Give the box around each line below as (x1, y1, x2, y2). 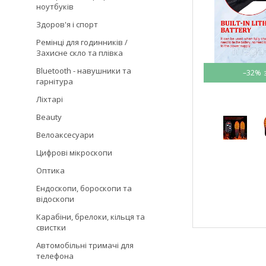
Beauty (36, 112, 62, 122)
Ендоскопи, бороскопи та (36, 183, 132, 194)
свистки (36, 222, 66, 233)
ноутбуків (36, 1, 74, 12)
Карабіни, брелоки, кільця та (36, 211, 145, 222)
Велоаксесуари (36, 129, 94, 140)
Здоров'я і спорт (36, 19, 98, 30)
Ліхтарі (36, 94, 63, 104)
